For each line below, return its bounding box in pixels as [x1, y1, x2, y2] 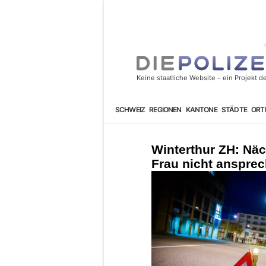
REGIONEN [149, 104, 182, 114]
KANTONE [185, 104, 217, 114]
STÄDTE [221, 104, 247, 114]
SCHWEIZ [115, 104, 145, 114]
